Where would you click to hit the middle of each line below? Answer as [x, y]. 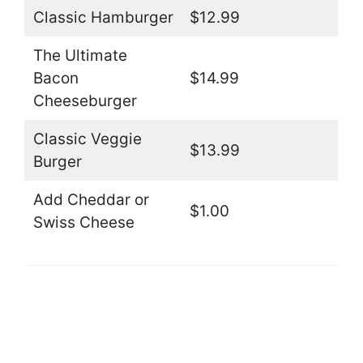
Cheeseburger [85, 100]
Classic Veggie [87, 139]
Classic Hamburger [103, 17]
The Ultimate [80, 55]
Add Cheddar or [91, 199]
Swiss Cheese [83, 222]
